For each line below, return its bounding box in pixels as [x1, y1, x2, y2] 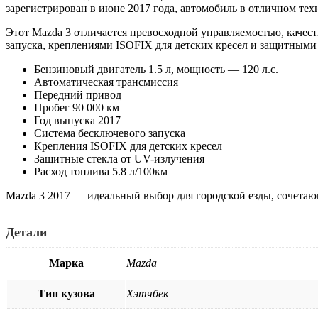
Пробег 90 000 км [34, 101, 119, 114]
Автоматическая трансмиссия [34, 75, 178, 88]
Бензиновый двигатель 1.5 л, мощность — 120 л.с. [34, 62, 278, 75]
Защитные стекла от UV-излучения [34, 152, 204, 165]
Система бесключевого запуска [34, 126, 185, 139]
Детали [6, 224, 47, 239]
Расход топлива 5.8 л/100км [34, 165, 168, 177]
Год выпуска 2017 [34, 114, 121, 126]
